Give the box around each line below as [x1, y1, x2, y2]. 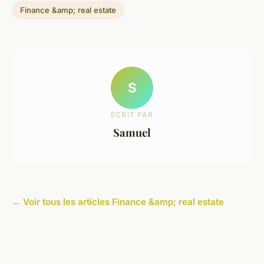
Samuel [113, 124, 151, 140]
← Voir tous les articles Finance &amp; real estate [12, 196, 224, 208]
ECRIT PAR [111, 110, 153, 119]
